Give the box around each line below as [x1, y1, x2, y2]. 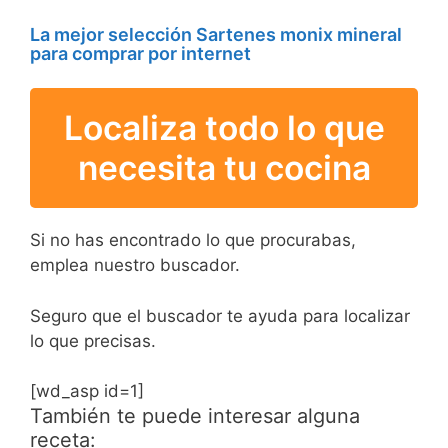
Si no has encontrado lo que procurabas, [30, 230, 356, 251]
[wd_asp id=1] [30, 381, 144, 402]
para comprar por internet [30, 43, 251, 65]
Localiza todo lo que [63, 107, 385, 149]
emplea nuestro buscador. [30, 255, 240, 276]
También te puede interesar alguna [30, 404, 360, 429]
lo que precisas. [30, 330, 156, 351]
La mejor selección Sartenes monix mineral [30, 24, 402, 46]
